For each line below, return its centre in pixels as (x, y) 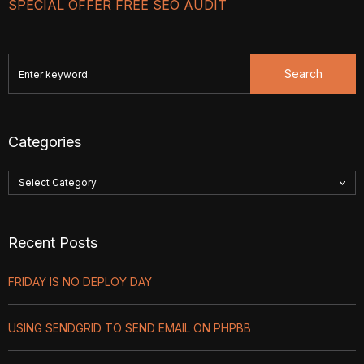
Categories (45, 142)
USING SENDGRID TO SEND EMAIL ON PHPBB (130, 328)
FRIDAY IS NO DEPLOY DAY (80, 282)
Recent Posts (53, 243)
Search (303, 74)
